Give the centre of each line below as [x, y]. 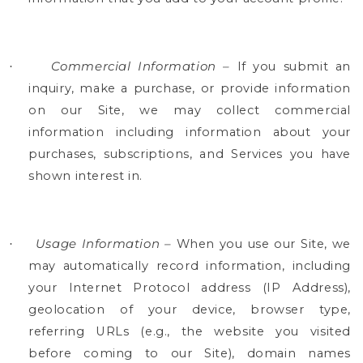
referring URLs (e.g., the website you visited [190, 331]
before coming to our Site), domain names [190, 353]
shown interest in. [85, 176]
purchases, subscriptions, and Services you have [190, 154]
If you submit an [290, 66]
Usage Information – [103, 244]
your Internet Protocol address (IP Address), [190, 288]
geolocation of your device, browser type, [190, 310]
